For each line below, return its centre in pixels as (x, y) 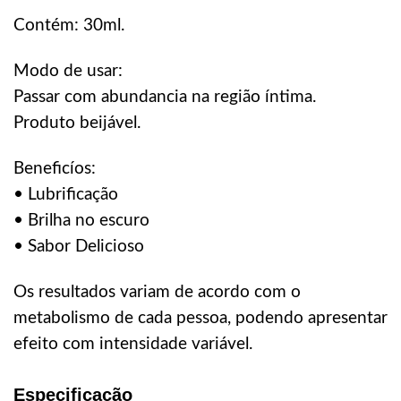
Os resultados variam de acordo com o (157, 292)
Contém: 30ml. (69, 26)
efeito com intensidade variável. (133, 344)
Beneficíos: (55, 169)
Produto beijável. (77, 123)
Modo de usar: (68, 71)
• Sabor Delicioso (79, 247)
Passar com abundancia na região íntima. (165, 97)
